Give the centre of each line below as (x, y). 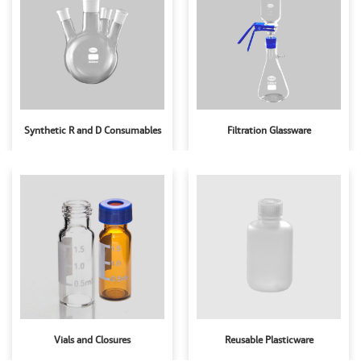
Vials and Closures (92, 340)
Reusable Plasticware (269, 340)
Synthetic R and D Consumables (92, 131)
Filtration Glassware (269, 131)
